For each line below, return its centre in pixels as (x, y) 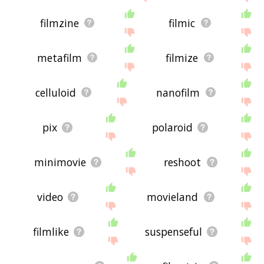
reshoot (183, 162)
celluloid (55, 92)
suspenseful (174, 231)
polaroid (173, 127)
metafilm (59, 57)
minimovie (60, 162)
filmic (182, 23)
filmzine (59, 23)
